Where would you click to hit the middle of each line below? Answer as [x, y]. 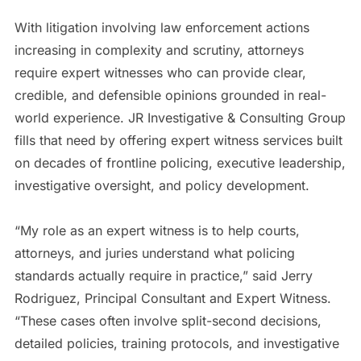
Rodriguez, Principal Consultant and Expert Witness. [172, 299]
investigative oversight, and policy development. [162, 186]
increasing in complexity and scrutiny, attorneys [159, 50]
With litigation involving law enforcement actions [162, 28]
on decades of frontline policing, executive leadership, [180, 163]
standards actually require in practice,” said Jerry [163, 276]
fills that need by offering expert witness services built [178, 141]
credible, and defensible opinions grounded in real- [170, 95]
